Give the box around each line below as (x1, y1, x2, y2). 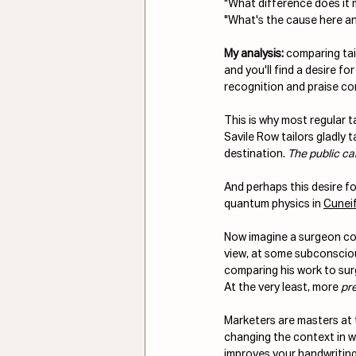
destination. (224, 148, 288, 160)
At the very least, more (224, 281, 341, 293)
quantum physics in (224, 198, 323, 210)
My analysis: (224, 48, 284, 60)
